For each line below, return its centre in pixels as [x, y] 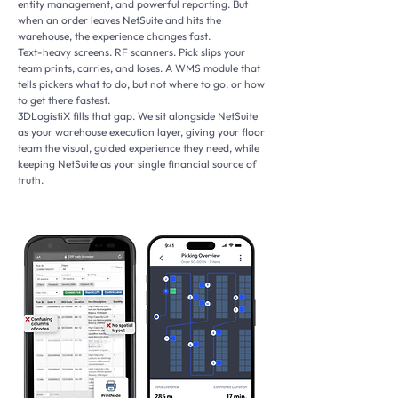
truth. [31, 180]
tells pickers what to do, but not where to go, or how [141, 84]
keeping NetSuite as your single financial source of [137, 164]
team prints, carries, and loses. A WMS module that [139, 68]
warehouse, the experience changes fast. [114, 36]
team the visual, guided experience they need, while [139, 148]
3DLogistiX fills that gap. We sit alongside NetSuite [138, 116]
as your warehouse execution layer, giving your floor [141, 132]
